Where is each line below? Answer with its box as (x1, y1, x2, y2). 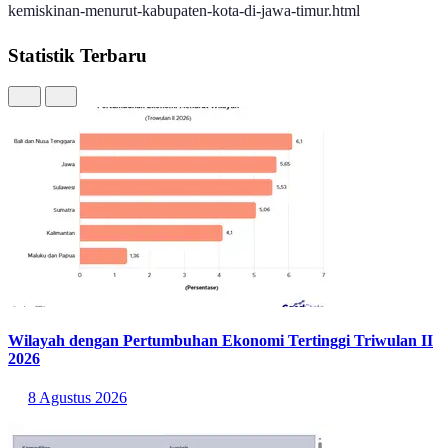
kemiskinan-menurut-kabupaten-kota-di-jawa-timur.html (8, 2, 360, 20)
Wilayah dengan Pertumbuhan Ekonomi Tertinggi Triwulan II (8, 332, 433, 350)
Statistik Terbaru (8, 45, 147, 67)
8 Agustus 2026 (28, 389, 127, 407)
